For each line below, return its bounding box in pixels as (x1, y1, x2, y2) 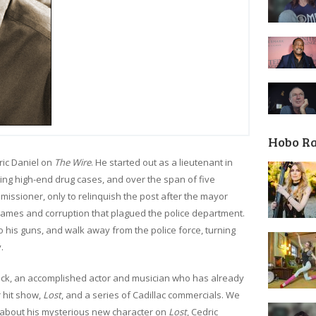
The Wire (54, 155, 91, 169)
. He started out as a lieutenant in (91, 155, 233, 169)
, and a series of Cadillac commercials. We (61, 288, 240, 301)
